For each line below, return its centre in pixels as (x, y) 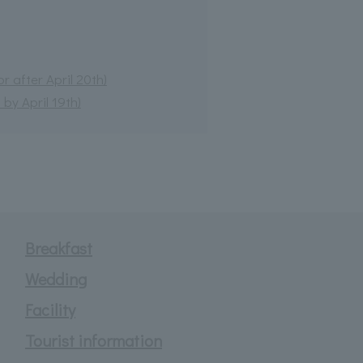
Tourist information (94, 340)
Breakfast (59, 248)
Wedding (56, 278)
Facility (50, 309)
